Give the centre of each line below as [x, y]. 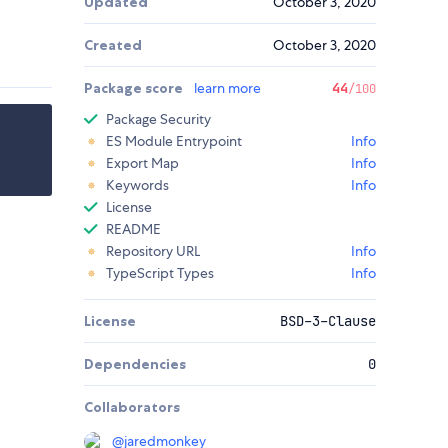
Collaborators [132, 407]
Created [113, 45]
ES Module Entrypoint [174, 141]
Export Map [142, 163]
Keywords [137, 185]
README [133, 229]
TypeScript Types [160, 273]
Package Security [158, 119]
